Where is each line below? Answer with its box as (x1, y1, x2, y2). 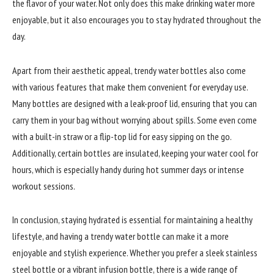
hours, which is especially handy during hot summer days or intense (12, 163, 244, 176)
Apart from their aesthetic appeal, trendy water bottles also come (12, 64, 246, 76)
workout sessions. (12, 179, 75, 192)
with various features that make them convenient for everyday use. (12, 80, 248, 93)
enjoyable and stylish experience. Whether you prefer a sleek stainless (12, 246, 257, 259)
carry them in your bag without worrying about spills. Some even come (12, 113, 257, 126)
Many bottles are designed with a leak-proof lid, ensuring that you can (12, 97, 257, 109)
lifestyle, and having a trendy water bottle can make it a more (12, 230, 229, 243)
